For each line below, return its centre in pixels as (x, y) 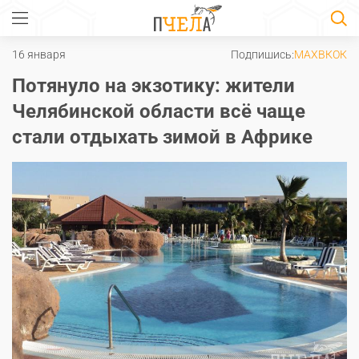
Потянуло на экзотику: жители (153, 86)
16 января (39, 54)
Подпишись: (262, 54)
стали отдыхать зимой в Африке (162, 137)
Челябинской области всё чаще (159, 111)
